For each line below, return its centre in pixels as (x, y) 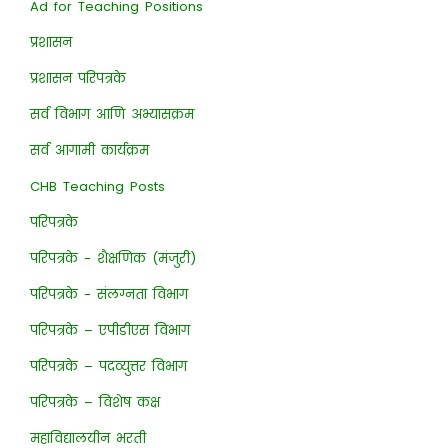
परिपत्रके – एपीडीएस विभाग (109, 330)
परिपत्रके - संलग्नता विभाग (108, 294)
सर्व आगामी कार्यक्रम (89, 150)
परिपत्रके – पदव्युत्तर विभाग (108, 366)
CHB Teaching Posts (97, 186)
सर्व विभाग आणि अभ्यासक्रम (111, 114)
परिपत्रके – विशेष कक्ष (94, 402)
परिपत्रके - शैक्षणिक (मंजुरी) (112, 258)
